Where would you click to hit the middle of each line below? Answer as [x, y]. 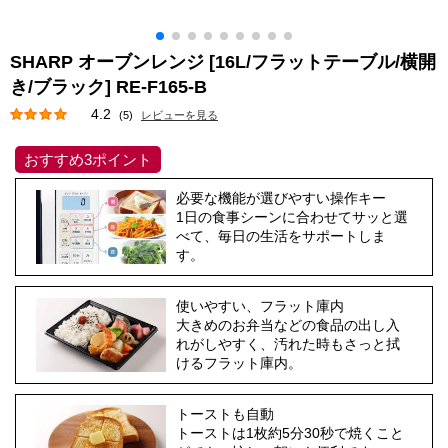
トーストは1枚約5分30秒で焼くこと [290, 433]
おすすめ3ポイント [88, 159]
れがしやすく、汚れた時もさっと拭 [288, 344]
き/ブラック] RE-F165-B [111, 87]
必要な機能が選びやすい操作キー [281, 198]
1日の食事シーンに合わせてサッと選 [292, 217]
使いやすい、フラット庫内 [260, 306]
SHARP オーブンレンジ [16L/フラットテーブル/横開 [223, 62]
